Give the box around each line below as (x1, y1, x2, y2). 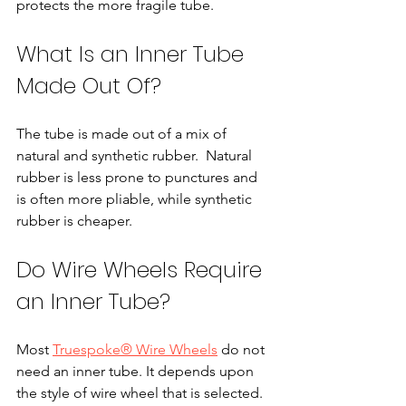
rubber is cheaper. (16, 211, 132, 229)
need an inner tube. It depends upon (16, 362, 257, 380)
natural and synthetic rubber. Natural (16, 146, 256, 164)
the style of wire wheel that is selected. (16, 383, 266, 401)
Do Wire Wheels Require (16, 254, 268, 285)
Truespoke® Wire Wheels (53, 340, 217, 358)
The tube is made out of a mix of (16, 124, 230, 142)
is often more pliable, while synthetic (16, 189, 256, 208)
